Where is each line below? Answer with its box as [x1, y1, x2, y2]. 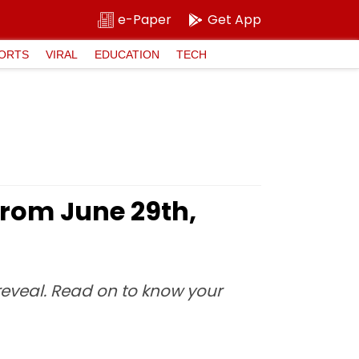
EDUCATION [95, 47, 159, 61]
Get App [208, 10, 261, 29]
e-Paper [118, 10, 171, 29]
